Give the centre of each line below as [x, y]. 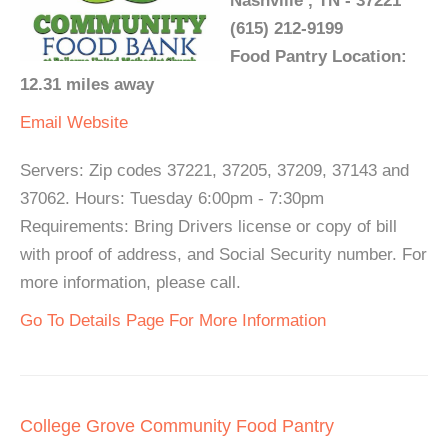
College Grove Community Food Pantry [177, 426]
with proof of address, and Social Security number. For [223, 255]
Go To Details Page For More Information [173, 321]
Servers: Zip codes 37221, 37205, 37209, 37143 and [214, 171]
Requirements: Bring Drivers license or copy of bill [208, 227]
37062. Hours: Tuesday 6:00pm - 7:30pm [172, 199]
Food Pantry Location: [318, 57]
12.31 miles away [87, 85]
